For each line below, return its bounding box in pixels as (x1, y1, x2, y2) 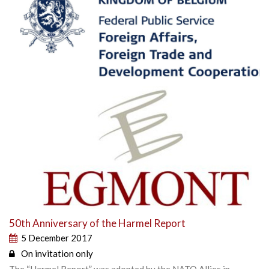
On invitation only (21, 248, 93, 259)
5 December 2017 (21, 232, 92, 244)
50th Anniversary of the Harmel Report (9, 217, 186, 230)
